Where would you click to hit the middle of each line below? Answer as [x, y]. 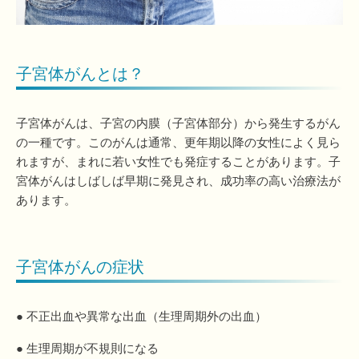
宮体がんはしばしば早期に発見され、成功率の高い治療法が [178, 181]
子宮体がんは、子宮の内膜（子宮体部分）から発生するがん [178, 123]
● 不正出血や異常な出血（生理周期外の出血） [141, 317]
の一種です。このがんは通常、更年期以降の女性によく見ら [178, 143]
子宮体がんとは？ [80, 73]
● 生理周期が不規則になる [87, 348]
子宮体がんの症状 [80, 267]
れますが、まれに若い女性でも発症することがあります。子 [178, 162]
